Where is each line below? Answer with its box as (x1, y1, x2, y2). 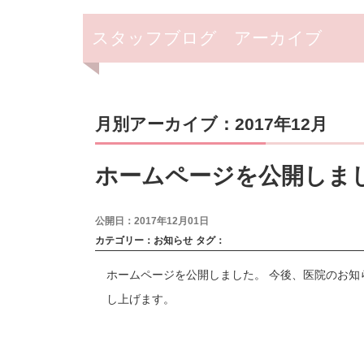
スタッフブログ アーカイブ (92, 28, 323, 48)
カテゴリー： (94, 235, 154, 247)
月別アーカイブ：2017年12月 (94, 115, 327, 134)
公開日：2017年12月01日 (94, 215, 209, 227)
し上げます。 (106, 292, 175, 306)
